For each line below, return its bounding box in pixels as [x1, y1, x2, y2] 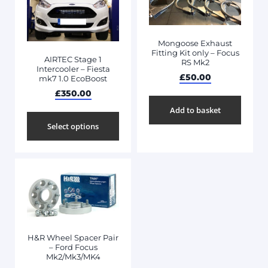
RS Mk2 [181, 57, 209, 68]
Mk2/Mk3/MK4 [45, 252, 100, 262]
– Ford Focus [48, 242, 98, 252]
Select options [47, 120, 99, 132]
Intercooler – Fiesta [36, 64, 110, 74]
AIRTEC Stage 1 [44, 54, 102, 65]
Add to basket [169, 104, 221, 115]
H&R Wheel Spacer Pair [28, 233, 118, 243]
